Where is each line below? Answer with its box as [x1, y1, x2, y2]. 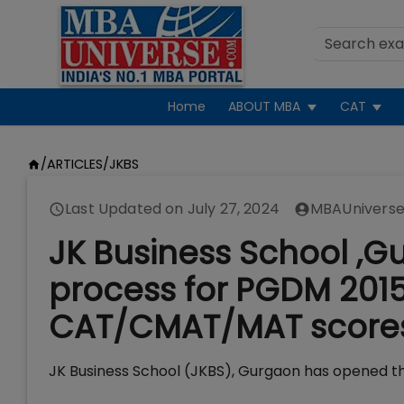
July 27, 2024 [187, 198, 280, 219]
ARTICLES [46, 155, 103, 173]
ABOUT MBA [228, 97, 301, 115]
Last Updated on [65, 198, 188, 219]
